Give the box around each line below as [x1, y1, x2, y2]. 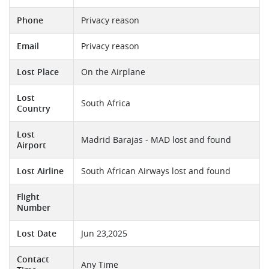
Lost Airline [17, 166, 64, 177]
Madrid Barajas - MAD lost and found [81, 134, 231, 146]
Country [17, 103, 50, 115]
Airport [17, 140, 46, 151]
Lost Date [17, 228, 56, 240]
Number [17, 202, 50, 214]
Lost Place [17, 67, 59, 78]
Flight [17, 192, 40, 203]
